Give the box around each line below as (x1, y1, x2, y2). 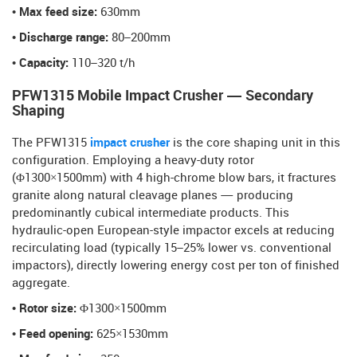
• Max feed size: (12, 6, 100, 20)
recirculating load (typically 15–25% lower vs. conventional (12, 242, 331, 256)
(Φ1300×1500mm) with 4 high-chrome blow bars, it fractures (12, 172, 336, 186)
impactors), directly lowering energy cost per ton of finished (12, 260, 339, 273)
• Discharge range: (12, 32, 112, 45)
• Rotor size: (12, 303, 76, 316)
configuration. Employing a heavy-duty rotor (12, 155, 254, 168)
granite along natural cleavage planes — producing (12, 190, 293, 203)
